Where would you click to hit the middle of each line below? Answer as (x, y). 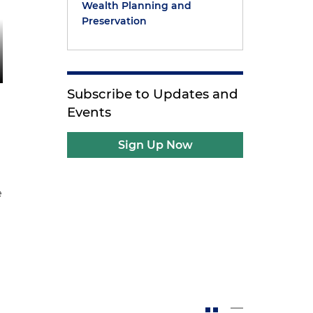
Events (89, 112)
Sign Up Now (155, 145)
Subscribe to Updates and (153, 94)
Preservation (115, 21)
